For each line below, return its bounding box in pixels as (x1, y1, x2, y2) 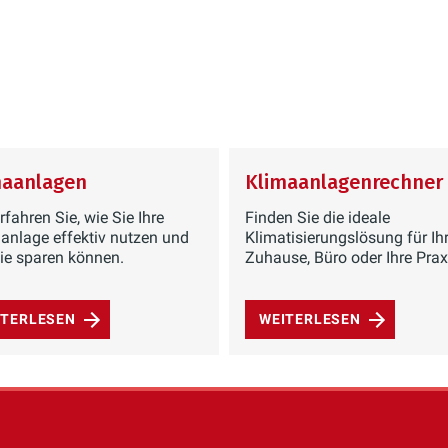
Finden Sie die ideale (245, 208, 390, 227)
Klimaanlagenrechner (245, 170, 443, 194)
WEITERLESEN (259, 311, 361, 327)
